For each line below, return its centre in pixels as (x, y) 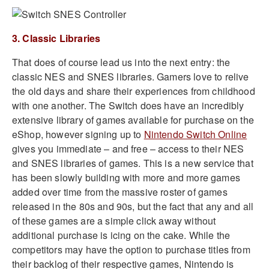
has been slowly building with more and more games (126, 178)
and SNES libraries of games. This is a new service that (133, 163)
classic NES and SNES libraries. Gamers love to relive (131, 77)
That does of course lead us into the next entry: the (121, 62)
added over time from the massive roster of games (120, 192)
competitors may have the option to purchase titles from (131, 250)
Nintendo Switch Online (195, 134)
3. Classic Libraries (56, 38)
